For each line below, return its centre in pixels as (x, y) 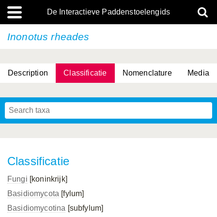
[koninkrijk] (47, 179)
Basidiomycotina (37, 208)
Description (28, 73)
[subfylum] (85, 208)
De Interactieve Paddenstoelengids (108, 12)
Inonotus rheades (48, 37)
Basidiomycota (33, 194)
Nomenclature (147, 73)
